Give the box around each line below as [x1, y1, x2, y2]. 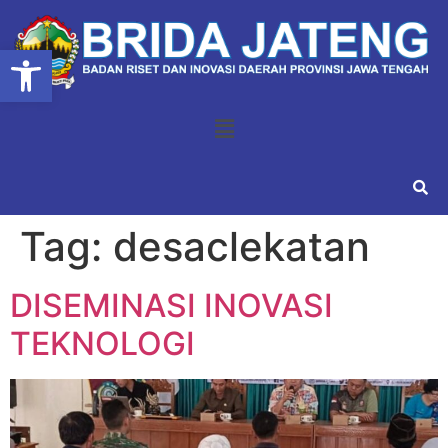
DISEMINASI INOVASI [10, 285, 333, 325]
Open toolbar [9, 39, 117, 78]
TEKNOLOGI [10, 323, 195, 363]
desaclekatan [113, 221, 370, 271]
